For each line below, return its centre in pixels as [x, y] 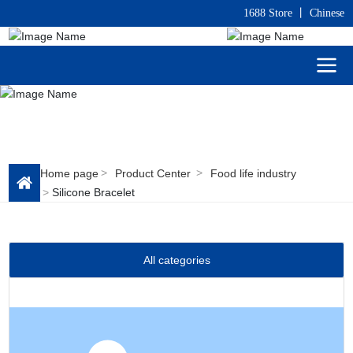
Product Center [153, 173]
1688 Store [268, 13]
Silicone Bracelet [94, 192]
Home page [70, 173]
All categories [176, 260]
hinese [330, 13]
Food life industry [254, 173]
